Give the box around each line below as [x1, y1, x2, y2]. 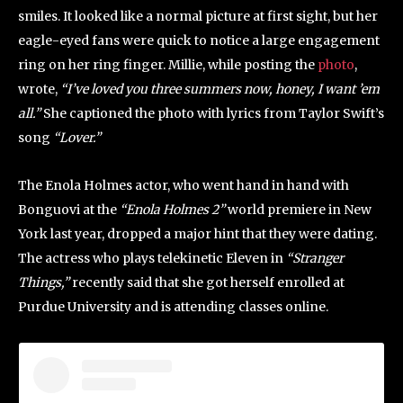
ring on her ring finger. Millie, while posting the [18, 57, 315, 74]
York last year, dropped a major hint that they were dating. [18, 226, 377, 243]
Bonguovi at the [18, 201, 120, 219]
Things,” [18, 274, 69, 291]
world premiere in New [225, 201, 372, 219]
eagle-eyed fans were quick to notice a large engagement [18, 32, 380, 49]
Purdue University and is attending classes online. [18, 299, 331, 316]
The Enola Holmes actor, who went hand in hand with [18, 177, 349, 194]
